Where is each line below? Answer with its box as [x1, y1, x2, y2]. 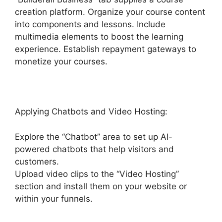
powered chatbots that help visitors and [15, 144, 174, 154]
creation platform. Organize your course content [15, 7, 205, 17]
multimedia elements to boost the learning [15, 32, 183, 42]
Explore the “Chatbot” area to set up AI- [15, 131, 172, 142]
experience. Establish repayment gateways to [15, 44, 196, 55]
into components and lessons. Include [15, 19, 166, 30]
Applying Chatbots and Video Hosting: [15, 107, 167, 117]
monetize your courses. [15, 56, 108, 67]
